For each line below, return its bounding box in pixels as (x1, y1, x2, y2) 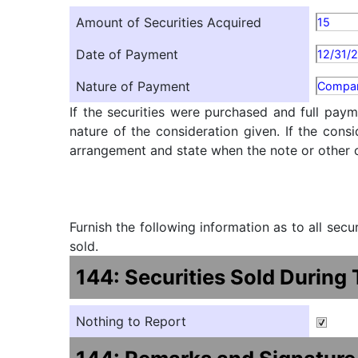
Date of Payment (76, 46, 178, 62)
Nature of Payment (76, 78, 190, 94)
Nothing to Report (76, 313, 186, 329)
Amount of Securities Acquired (76, 14, 261, 30)
